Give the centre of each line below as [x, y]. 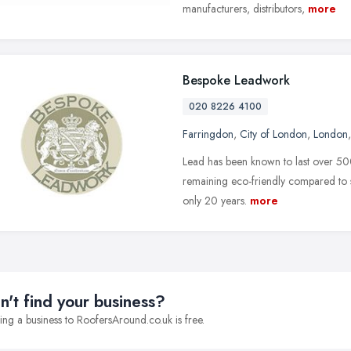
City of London [273, 134]
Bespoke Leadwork [236, 80]
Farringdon [208, 134]
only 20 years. [215, 200]
